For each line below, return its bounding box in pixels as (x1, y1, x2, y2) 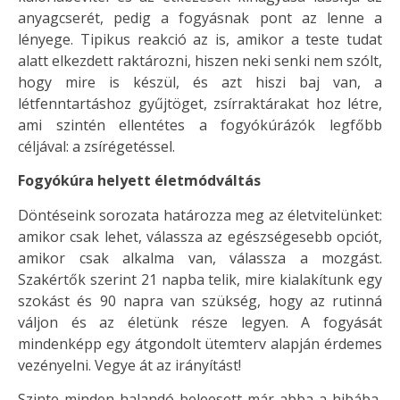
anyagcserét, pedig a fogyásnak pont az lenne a (18, 8, 382, 29)
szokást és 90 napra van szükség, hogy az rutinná (18, 290, 382, 311)
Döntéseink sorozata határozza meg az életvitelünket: (18, 204, 382, 225)
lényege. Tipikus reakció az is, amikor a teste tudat (18, 29, 382, 50)
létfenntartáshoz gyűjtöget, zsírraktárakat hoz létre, (18, 94, 382, 114)
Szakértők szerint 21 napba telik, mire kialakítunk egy (18, 269, 382, 289)
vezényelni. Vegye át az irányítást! (18, 354, 241, 375)
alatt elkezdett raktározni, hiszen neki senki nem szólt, (18, 51, 382, 71)
